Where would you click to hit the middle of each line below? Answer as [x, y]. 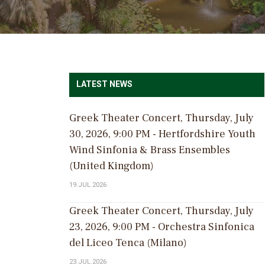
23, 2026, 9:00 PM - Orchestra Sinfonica [162, 227]
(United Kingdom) [112, 166]
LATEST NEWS [104, 84]
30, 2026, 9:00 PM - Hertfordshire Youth [162, 134]
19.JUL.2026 [88, 185]
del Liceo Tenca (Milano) [128, 243]
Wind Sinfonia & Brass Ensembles [150, 150]
